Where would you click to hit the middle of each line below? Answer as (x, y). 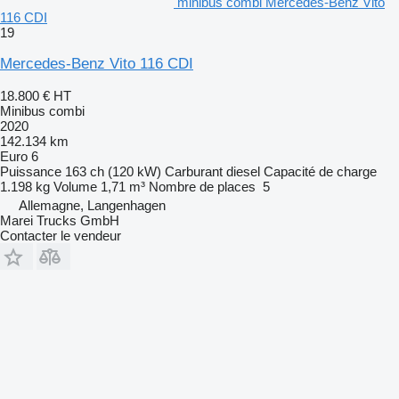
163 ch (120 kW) (113, 171)
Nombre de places (202, 186)
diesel (243, 171)
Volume (75, 186)
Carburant (194, 171)
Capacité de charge (320, 171)
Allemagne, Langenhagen (92, 205)
